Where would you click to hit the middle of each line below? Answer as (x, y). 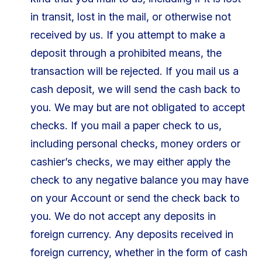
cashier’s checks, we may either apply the (130, 161)
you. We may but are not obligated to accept (137, 107)
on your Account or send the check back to (135, 198)
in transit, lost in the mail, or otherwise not (130, 16)
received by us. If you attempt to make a (127, 35)
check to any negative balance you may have (139, 180)
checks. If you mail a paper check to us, (126, 125)
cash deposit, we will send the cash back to (135, 89)
